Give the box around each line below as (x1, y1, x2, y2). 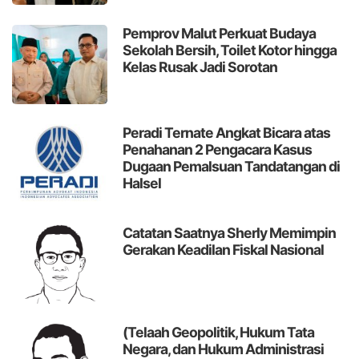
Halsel (123, 175, 162, 192)
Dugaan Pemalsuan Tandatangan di (123, 158, 341, 175)
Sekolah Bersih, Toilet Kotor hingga (123, 41, 337, 58)
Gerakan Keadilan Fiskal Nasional (123, 240, 325, 258)
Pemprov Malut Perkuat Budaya (123, 24, 317, 42)
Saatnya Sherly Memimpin (171, 224, 337, 241)
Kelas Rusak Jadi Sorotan (123, 58, 278, 75)
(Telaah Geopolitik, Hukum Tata (123, 324, 315, 341)
